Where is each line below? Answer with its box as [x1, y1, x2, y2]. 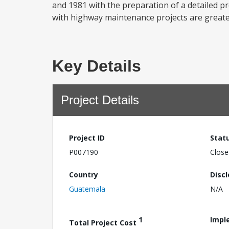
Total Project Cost [69, 217, 139, 227]
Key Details [52, 57, 141, 75]
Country [69, 169, 98, 179]
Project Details [61, 93, 139, 107]
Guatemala [69, 184, 105, 194]
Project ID [69, 133, 105, 143]
